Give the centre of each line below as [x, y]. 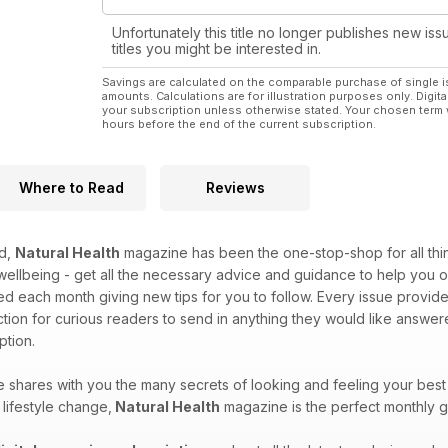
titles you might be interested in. [216, 49]
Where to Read [71, 188]
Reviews [235, 188]
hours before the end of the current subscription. [239, 124]
